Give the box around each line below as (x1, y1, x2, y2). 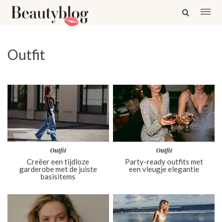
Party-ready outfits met (124, 157, 203, 166)
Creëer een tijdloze (27, 157, 90, 166)
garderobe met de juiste (19, 165, 97, 174)
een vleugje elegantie (128, 165, 199, 174)
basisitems (41, 172, 76, 181)
